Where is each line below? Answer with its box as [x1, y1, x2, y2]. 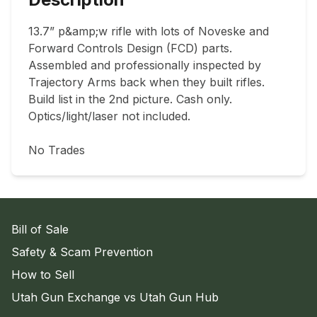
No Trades [28, 143, 85, 158]
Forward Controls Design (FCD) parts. [28, 41, 232, 56]
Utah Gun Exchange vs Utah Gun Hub [11, 290, 219, 305]
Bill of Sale [11, 222, 69, 237]
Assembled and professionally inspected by [28, 58, 261, 73]
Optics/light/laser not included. [28, 109, 190, 124]
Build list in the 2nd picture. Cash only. [28, 92, 232, 107]
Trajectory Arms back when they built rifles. [28, 75, 265, 90]
